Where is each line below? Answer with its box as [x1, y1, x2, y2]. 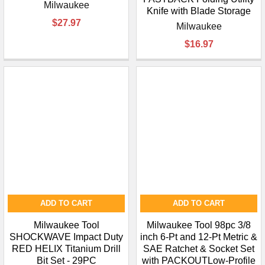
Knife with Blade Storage [147, 6, 251, 17]
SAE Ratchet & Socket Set [143, 244, 254, 254]
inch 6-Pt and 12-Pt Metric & [140, 232, 257, 243]
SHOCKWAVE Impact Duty [9, 232, 123, 243]
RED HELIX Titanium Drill [12, 244, 121, 254]
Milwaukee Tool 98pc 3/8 [147, 220, 251, 231]
